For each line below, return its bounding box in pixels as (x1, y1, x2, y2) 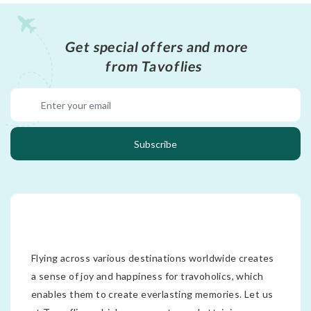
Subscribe (134, 137, 177, 150)
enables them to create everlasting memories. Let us (31, 288, 274, 301)
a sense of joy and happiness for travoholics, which (31, 270, 264, 283)
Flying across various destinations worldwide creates (31, 252, 274, 264)
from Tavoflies (104, 58, 204, 74)
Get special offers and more (64, 38, 250, 55)
